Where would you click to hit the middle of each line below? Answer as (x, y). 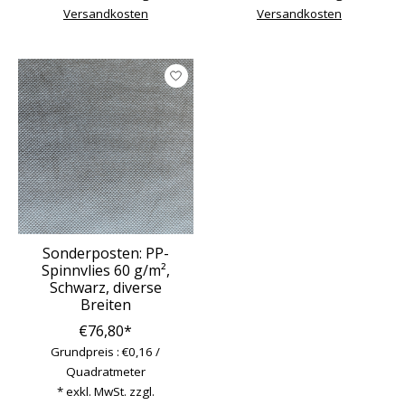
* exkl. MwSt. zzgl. (105, 391)
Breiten (105, 304)
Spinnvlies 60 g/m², (105, 270)
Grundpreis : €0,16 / (106, 351)
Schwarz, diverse (105, 287)
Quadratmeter (105, 371)
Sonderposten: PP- (105, 253)
